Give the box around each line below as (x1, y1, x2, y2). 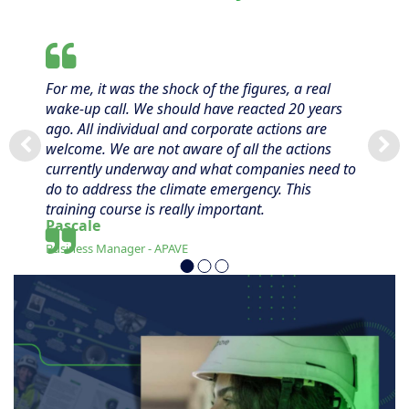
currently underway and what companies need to (46, 159, 356, 180)
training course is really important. (46, 199, 265, 220)
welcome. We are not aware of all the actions (46, 139, 331, 160)
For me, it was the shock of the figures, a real (46, 79, 330, 100)
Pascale (46, 215, 100, 236)
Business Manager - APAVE (46, 240, 188, 257)
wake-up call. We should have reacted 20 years (46, 99, 342, 120)
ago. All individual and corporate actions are (46, 119, 327, 140)
